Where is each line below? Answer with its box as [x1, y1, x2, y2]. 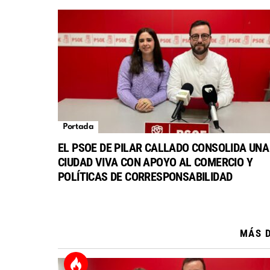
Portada [63, 123, 94, 131]
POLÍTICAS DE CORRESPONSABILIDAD [58, 169, 233, 184]
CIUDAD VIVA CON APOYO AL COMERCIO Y [58, 155, 253, 170]
